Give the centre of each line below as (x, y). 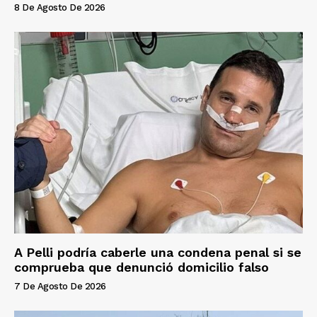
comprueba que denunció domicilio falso (142, 267)
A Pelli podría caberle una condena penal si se (158, 253)
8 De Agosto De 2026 (60, 7)
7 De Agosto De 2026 (60, 287)
